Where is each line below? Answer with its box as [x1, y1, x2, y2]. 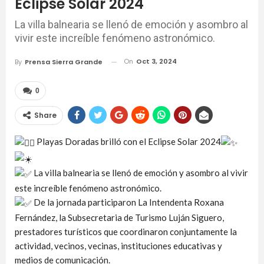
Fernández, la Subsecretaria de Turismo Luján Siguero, [15, 212, 224, 223]
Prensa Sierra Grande [25, 57, 103, 67]
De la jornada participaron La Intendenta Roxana [32, 196, 224, 207]
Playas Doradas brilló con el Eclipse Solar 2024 [35, 136, 221, 147]
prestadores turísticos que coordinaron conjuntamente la [15, 226, 237, 237]
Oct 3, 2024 [136, 57, 177, 67]
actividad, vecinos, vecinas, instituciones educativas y [15, 240, 222, 251]
